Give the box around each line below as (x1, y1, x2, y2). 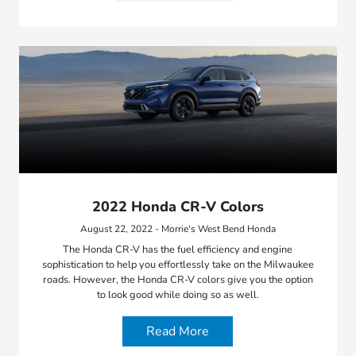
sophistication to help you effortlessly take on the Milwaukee (41, 257, 314, 272)
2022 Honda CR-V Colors (91, 196, 264, 216)
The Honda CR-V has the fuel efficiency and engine (63, 242, 293, 257)
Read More (146, 322, 210, 340)
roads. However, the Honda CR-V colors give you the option (42, 272, 313, 287)
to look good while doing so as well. (96, 287, 259, 302)
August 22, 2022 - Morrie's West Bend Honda (79, 222, 276, 235)
